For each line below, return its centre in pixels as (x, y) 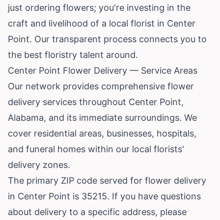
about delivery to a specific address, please (97, 212)
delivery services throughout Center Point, (96, 102)
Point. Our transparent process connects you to (107, 39)
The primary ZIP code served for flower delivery (107, 180)
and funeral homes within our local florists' (96, 149)
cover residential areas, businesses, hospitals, (102, 133)
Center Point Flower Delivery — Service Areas (103, 70)
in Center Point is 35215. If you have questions (104, 196)
